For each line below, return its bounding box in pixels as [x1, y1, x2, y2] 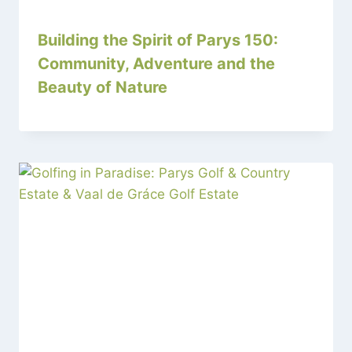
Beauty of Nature [38, 77, 167, 97]
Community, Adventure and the [38, 53, 275, 73]
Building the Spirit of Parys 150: [38, 30, 278, 49]
